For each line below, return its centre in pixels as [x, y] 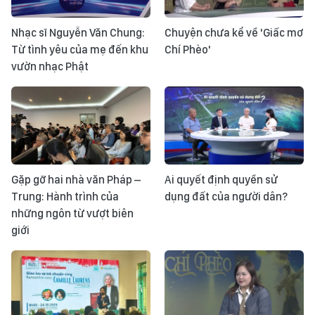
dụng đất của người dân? [226, 196]
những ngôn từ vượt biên [72, 213]
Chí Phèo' [188, 49]
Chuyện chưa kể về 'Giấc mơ [234, 32]
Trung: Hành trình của [65, 196]
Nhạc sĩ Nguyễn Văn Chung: [78, 32]
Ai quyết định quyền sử [221, 179]
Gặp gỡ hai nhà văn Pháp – [76, 179]
